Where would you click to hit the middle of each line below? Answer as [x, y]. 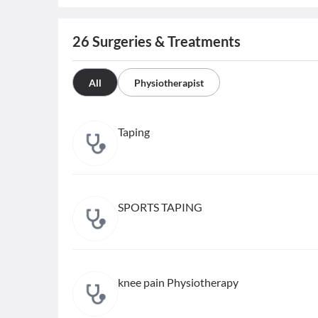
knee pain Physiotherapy [178, 282]
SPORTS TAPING [160, 207]
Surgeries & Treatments [165, 41]
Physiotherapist [169, 83]
